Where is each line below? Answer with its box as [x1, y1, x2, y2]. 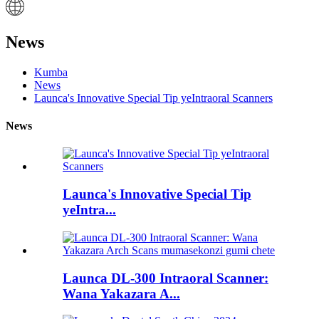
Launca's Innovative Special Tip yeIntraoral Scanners [34, 91, 273, 104]
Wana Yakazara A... [63, 286, 180, 301]
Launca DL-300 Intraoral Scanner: [63, 270, 268, 286]
